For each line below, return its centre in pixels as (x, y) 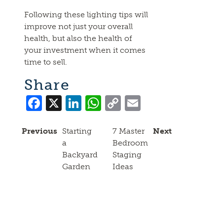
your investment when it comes (85, 50)
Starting (77, 131)
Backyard (80, 155)
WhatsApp (141, 102)
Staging (127, 155)
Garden (76, 167)
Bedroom (130, 143)
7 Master (129, 131)
